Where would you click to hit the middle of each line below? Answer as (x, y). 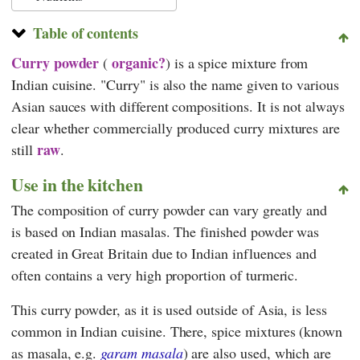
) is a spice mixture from (237, 62)
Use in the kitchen (78, 184)
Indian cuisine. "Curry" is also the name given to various (175, 84)
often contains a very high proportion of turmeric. (155, 274)
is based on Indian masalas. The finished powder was (166, 231)
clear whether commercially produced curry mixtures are (176, 127)
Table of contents (85, 33)
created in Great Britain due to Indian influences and (164, 253)
